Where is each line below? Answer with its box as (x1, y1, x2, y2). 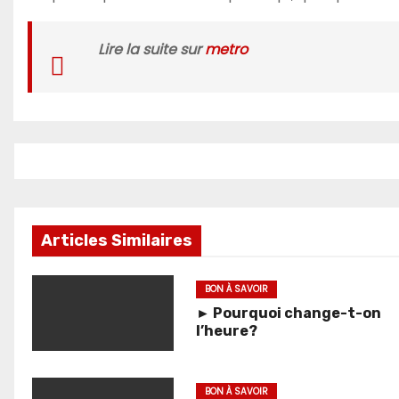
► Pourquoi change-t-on (195, 304, 381, 322)
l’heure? (195, 322, 257, 339)
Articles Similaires (41, 230, 192, 250)
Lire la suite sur (98, 38, 205, 60)
